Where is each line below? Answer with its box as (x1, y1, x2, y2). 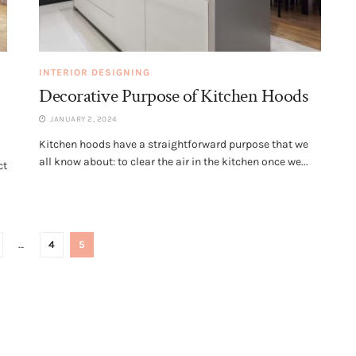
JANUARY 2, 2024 (48, 114, 118, 125)
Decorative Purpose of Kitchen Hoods (39, 83, 308, 109)
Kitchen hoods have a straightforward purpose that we (39, 137, 308, 152)
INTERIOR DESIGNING (39, 67, 150, 79)
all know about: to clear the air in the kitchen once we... (39, 155, 308, 169)
